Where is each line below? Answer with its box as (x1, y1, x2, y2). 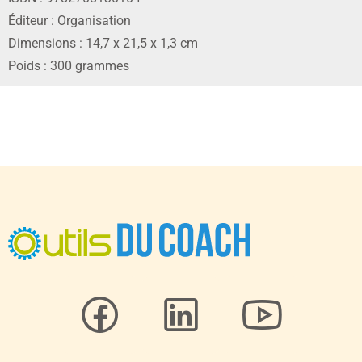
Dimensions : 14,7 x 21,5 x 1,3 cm (8, 36, 198, 52)
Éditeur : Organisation (8, 13, 131, 29)
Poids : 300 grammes (8, 58, 129, 74)
